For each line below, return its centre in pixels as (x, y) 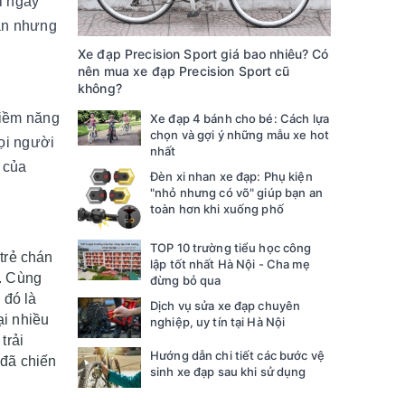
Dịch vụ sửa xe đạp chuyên (226, 305)
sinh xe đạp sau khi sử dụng (228, 371)
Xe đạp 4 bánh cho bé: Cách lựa (240, 118)
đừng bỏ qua (186, 280)
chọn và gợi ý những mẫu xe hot (240, 134)
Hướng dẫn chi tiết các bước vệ (237, 355)
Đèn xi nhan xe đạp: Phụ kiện (231, 176)
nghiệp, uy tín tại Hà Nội (218, 321)
